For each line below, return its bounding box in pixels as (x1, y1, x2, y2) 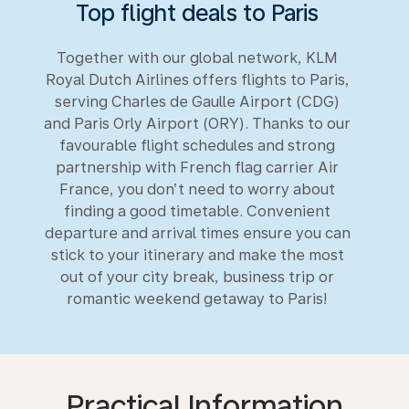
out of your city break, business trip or (60, 268, 334, 286)
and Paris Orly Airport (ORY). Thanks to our (44, 115, 351, 132)
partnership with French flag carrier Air (56, 159, 339, 176)
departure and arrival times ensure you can (44, 225, 351, 242)
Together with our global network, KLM (57, 49, 338, 67)
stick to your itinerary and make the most (50, 246, 344, 264)
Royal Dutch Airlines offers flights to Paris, (45, 71, 350, 89)
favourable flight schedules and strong (59, 137, 335, 154)
